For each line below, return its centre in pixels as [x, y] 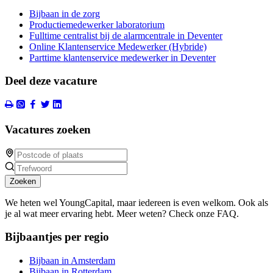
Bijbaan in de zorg [65, 13]
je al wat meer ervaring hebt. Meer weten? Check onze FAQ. [122, 213]
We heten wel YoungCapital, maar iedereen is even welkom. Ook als [136, 202]
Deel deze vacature [51, 81]
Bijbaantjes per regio [57, 237]
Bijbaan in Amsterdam [72, 261]
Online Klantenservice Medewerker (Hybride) [118, 46]
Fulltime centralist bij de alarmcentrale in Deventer [126, 35]
